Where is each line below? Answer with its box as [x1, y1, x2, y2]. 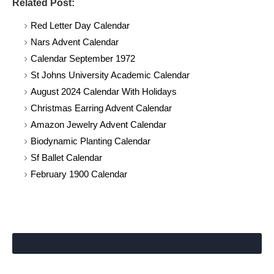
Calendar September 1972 [31, 53, 135, 64]
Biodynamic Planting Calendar [31, 136, 150, 146]
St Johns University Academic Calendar [31, 70, 190, 80]
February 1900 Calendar [31, 169, 127, 179]
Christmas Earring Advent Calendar [31, 103, 172, 113]
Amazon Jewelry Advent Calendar [31, 119, 166, 130]
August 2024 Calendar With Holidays [31, 86, 177, 97]
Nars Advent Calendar [31, 37, 119, 47]
